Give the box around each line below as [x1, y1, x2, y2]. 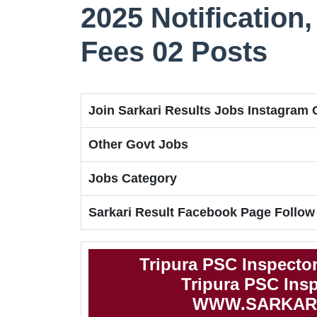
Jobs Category [88, 171, 177, 186]
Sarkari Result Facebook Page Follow [88, 205, 315, 220]
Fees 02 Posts [81, 36, 267, 68]
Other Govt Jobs [88, 137, 188, 152]
